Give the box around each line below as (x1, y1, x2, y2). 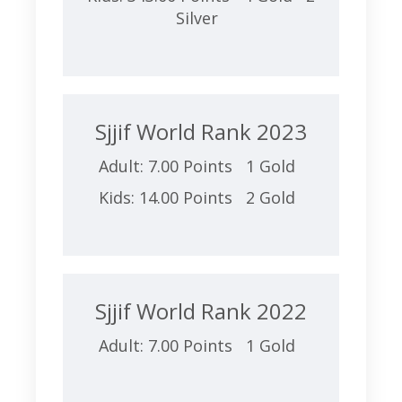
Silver (175, 7, 227, 29)
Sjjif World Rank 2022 (95, 296, 307, 326)
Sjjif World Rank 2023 (95, 117, 307, 146)
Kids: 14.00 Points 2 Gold (98, 187, 304, 208)
